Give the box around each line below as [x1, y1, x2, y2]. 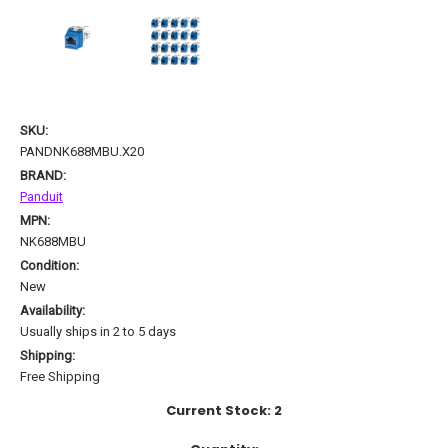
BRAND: [20, 167, 66, 183]
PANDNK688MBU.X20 [20, 143, 144, 159]
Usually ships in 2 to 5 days [20, 323, 176, 339]
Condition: [20, 257, 79, 273]
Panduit [20, 188, 63, 204]
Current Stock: [166, 400, 274, 420]
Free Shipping [20, 368, 100, 384]
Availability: [20, 302, 85, 318]
